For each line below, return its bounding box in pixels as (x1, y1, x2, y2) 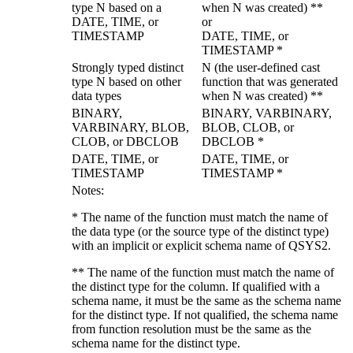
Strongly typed (72, 61, 145, 75)
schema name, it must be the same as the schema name (72, 294, 341, 308)
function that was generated (202, 75, 338, 89)
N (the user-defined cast (202, 61, 320, 75)
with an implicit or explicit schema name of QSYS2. (72, 239, 331, 253)
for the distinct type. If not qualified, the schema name (72, 308, 338, 322)
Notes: (72, 184, 104, 198)
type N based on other (72, 75, 181, 89)
